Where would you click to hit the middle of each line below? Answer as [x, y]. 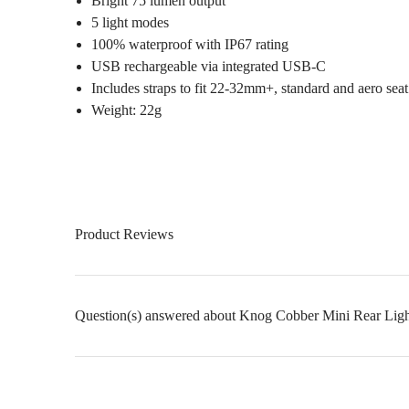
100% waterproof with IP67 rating [189, 44]
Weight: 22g [126, 110]
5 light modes [130, 22]
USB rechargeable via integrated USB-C [208, 66]
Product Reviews [124, 234]
